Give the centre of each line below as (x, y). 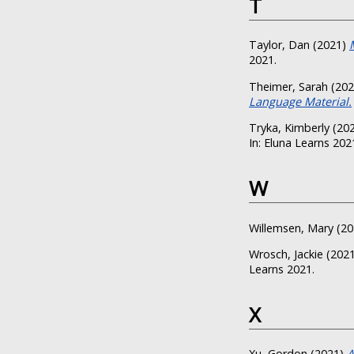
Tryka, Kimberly (289, 128)
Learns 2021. (282, 269)
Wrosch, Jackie (286, 254)
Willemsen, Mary (291, 228)
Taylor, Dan (279, 45)
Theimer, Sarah (288, 86)
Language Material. (300, 101)
